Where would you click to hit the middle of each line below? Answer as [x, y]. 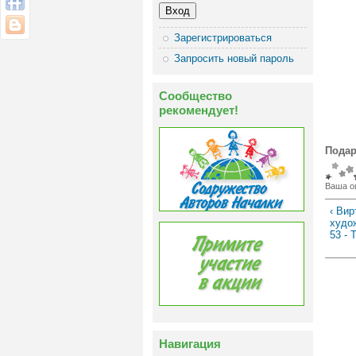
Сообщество [195, 95]
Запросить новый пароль [234, 58]
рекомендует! [199, 110]
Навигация [190, 343]
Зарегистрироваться [223, 37]
